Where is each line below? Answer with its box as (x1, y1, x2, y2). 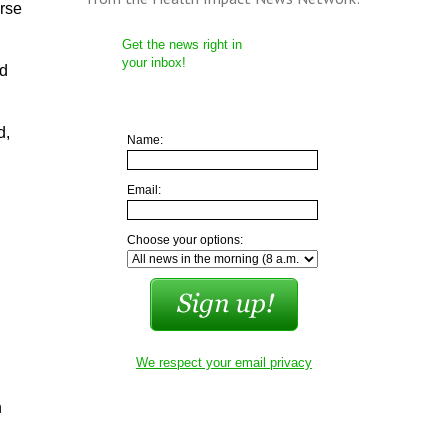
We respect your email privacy (136, 355, 313, 370)
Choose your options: (126, 233, 243, 247)
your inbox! (121, 55, 186, 70)
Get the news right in (121, 37, 242, 52)
